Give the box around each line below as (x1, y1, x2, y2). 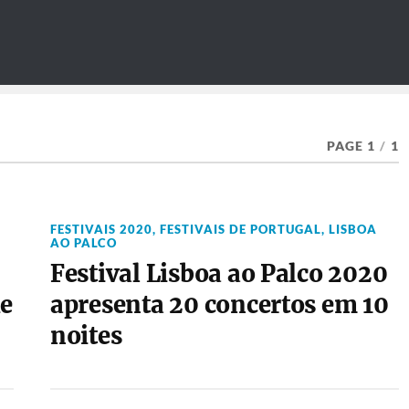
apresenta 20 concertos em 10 (49, 290, 389, 320)
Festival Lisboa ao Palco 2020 (49, 259, 388, 288)
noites (49, 321, 122, 351)
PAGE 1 (326, 139, 375, 153)
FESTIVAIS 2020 (49, 222, 152, 236)
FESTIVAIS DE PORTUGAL (159, 222, 321, 236)
